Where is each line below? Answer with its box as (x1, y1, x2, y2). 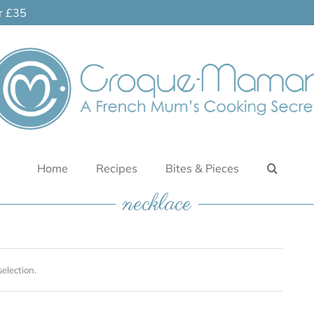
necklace (123, 189, 191, 219)
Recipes (95, 161, 137, 176)
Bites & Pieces (165, 161, 239, 176)
